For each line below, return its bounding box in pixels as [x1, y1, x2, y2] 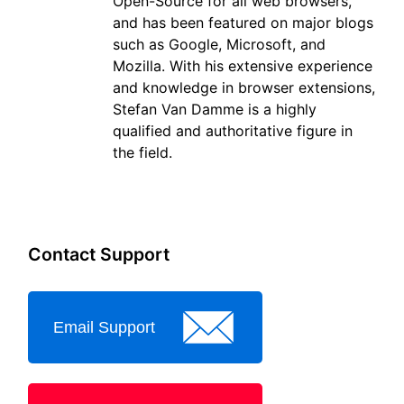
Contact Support [28, 243, 170, 266]
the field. [113, 143, 172, 162]
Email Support [52, 317, 155, 336]
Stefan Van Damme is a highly [113, 100, 317, 119]
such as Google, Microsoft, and [113, 35, 326, 54]
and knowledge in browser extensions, [113, 78, 375, 97]
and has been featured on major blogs [113, 14, 373, 32]
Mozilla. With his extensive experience [113, 57, 372, 76]
